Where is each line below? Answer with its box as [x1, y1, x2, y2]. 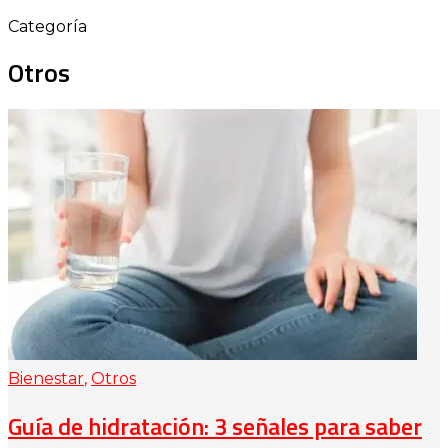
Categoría [8, 16, 87, 36]
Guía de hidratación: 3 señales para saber [8, 408, 422, 445]
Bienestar [8, 369, 84, 389]
